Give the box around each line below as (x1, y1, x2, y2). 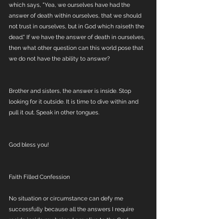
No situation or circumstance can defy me (9, 195, 125, 202)
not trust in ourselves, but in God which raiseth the (9, 23, 146, 30)
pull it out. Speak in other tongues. (9, 109, 101, 116)
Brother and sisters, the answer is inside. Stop (9, 88, 132, 94)
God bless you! (9, 141, 49, 148)
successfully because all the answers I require (9, 206, 135, 213)
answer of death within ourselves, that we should (9, 12, 143, 19)
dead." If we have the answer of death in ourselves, (9, 34, 147, 41)
